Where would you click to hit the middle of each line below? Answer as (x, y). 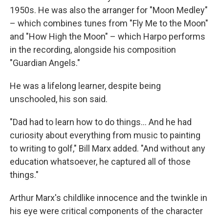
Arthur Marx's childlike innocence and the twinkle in (109, 198)
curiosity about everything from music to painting (105, 135)
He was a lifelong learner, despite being (85, 86)
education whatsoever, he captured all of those (100, 162)
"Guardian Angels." (45, 63)
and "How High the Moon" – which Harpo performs (108, 37)
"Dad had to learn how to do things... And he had (101, 122)
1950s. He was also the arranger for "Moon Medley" (109, 10)
